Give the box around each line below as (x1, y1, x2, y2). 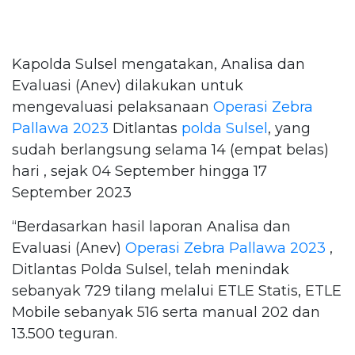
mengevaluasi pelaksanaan (12, 97, 213, 116)
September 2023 (12, 183, 132, 201)
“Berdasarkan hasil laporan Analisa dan (12, 217, 291, 235)
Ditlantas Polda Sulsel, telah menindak (12, 260, 289, 278)
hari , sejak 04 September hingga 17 (12, 162, 267, 180)
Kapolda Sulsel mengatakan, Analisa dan (12, 55, 305, 73)
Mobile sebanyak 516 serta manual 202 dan (12, 303, 320, 321)
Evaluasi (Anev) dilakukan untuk (12, 76, 243, 94)
